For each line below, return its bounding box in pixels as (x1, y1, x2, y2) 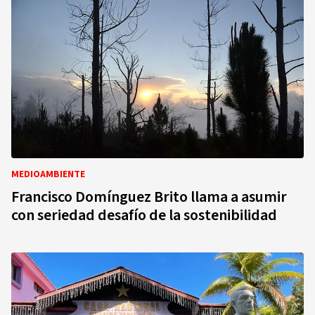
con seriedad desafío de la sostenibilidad (11, 204, 277, 226)
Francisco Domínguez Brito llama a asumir (11, 186, 287, 208)
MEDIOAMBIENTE (11, 167, 85, 181)
